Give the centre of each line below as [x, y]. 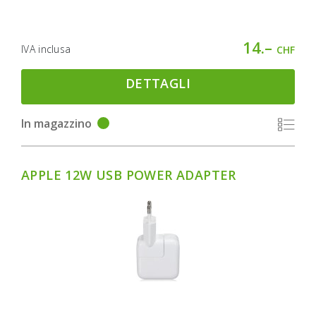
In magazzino [56, 123]
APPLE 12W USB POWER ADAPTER [129, 175]
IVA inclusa [46, 49]
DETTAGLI [158, 83]
